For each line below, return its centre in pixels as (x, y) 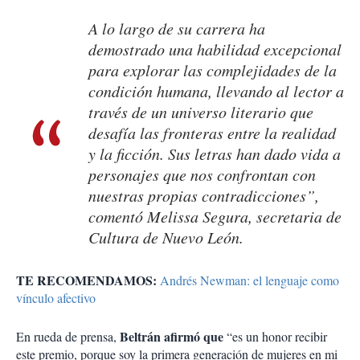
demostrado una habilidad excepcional (215, 49)
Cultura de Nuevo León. (166, 237)
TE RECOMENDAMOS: (86, 280)
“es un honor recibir (275, 337)
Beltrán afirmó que (172, 337)
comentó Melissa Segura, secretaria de (215, 217)
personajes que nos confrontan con (202, 175)
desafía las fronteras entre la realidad (212, 133)
